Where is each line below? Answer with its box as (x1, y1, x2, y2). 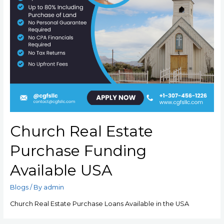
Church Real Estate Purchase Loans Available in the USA (9, 200, 189, 207)
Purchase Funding (9, 141, 146, 160)
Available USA (9, 161, 112, 180)
